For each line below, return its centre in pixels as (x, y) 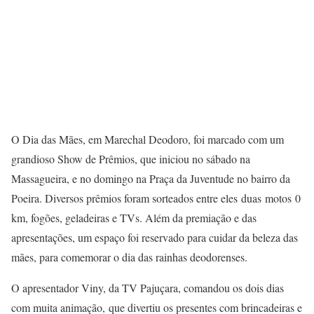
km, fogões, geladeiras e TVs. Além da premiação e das (134, 218)
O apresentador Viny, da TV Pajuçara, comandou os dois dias (148, 288)
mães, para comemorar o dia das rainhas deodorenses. (129, 257)
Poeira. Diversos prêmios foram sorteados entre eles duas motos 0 (156, 198)
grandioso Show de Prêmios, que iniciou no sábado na (131, 159)
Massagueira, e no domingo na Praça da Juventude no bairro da (151, 179)
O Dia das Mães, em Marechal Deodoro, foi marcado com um (148, 139)
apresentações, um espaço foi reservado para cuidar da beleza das (155, 238)
